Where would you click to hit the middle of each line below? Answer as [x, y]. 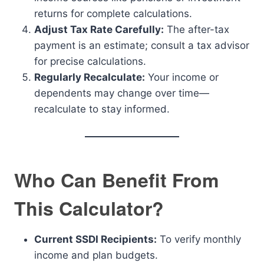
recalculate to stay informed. [102, 109]
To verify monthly [199, 239]
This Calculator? [89, 208]
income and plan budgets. [96, 255]
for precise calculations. [90, 61]
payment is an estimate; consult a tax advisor [142, 45]
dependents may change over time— [122, 93]
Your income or [182, 77]
